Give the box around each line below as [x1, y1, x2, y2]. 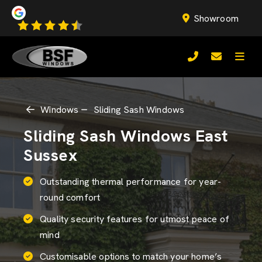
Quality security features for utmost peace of [40, 213, 230, 225]
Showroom [193, 12, 239, 25]
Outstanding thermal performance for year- [40, 175, 222, 188]
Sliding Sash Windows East [23, 125, 228, 146]
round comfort [40, 191, 101, 204]
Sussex [23, 144, 78, 166]
